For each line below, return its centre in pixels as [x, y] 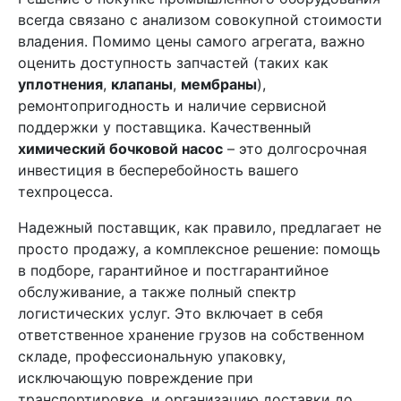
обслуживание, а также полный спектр [157, 292]
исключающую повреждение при [136, 378]
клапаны [142, 84]
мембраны [219, 84]
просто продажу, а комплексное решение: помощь [199, 249]
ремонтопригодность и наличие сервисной [172, 106]
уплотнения [60, 84]
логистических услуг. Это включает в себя [171, 313]
